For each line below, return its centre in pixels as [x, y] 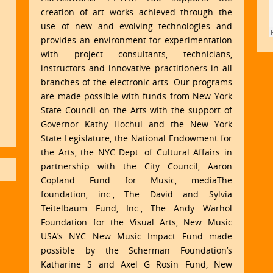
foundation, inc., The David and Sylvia [136, 194]
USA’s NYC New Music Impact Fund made [136, 236]
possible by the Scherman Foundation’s [136, 250]
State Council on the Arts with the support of [136, 110]
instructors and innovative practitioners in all [136, 68]
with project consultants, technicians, [136, 54]
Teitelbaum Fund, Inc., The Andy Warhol [136, 208]
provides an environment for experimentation [136, 40]
